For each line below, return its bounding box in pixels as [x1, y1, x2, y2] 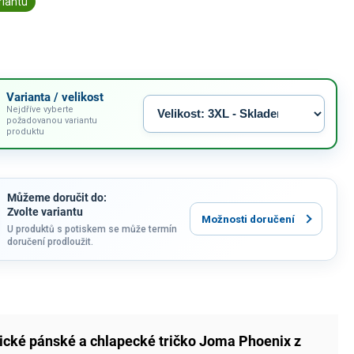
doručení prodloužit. [7, 235, 94, 247]
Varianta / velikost [6, 89, 104, 104]
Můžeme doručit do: [7, 190, 107, 204]
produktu [6, 126, 45, 137]
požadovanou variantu [6, 115, 98, 126]
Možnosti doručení [201, 213, 296, 225]
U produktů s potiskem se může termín [7, 223, 178, 235]
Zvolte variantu [7, 205, 84, 218]
